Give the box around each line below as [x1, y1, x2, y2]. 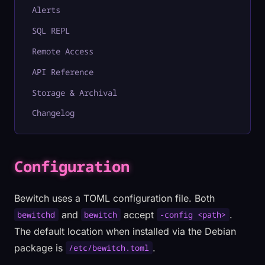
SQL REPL [32, 25, 70, 37]
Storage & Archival [32, 86, 118, 98]
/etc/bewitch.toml [69, 242, 150, 254]
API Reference [32, 66, 94, 77]
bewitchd [17, 209, 56, 221]
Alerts [32, 4, 61, 16]
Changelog [32, 107, 75, 119]
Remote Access [32, 46, 94, 57]
